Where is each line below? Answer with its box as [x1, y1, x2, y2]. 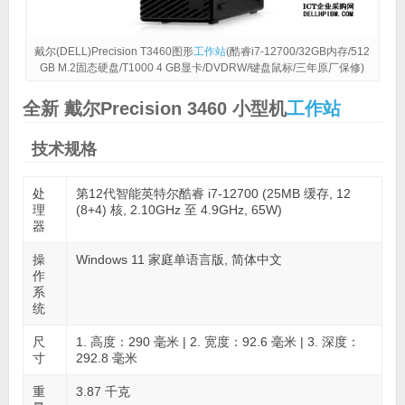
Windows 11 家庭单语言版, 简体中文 [75, 252, 282, 268]
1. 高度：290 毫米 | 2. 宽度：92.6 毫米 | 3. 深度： [75, 334, 360, 350]
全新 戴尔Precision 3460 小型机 [22, 99, 287, 119]
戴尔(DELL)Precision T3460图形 [34, 45, 194, 59]
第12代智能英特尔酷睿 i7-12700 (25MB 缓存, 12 [75, 186, 351, 202]
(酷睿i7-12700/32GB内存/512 [226, 45, 371, 59]
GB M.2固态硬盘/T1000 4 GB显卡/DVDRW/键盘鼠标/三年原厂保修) [40, 61, 365, 75]
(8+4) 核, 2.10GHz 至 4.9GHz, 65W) [75, 202, 282, 218]
